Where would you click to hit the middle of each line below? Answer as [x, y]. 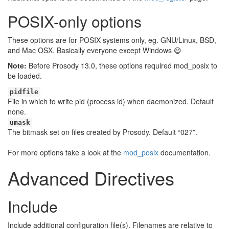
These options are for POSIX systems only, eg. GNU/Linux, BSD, [112, 40]
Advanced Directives [91, 178]
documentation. [185, 152]
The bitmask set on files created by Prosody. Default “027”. [102, 132]
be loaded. [25, 76]
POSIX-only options [75, 21]
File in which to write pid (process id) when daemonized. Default [111, 101]
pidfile [24, 92]
